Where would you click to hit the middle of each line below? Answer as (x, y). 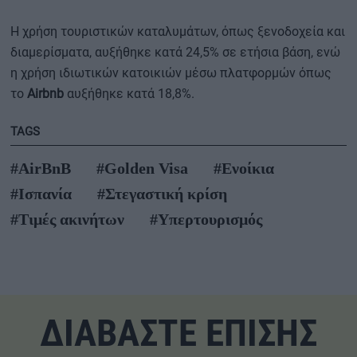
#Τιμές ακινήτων (67, 220)
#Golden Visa (142, 169)
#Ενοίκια (244, 169)
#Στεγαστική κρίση (162, 194)
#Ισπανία (41, 194)
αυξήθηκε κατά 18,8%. (129, 94)
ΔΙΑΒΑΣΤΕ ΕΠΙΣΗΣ (178, 333)
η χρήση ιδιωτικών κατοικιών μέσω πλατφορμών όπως (171, 73)
